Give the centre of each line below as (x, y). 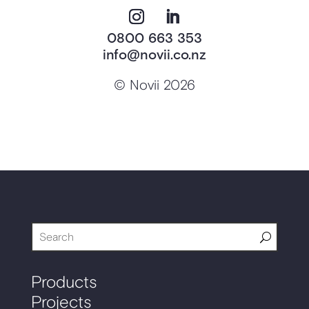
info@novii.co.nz (154, 56)
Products (63, 283)
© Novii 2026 (154, 86)
